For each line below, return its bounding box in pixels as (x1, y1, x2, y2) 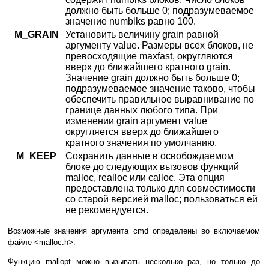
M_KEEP (16, 151, 56, 162)
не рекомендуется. (65, 205, 148, 216)
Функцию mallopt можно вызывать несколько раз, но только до (8, 257, 260, 267)
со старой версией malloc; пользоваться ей (65, 194, 258, 205)
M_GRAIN (14, 29, 59, 40)
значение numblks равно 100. (65, 16, 196, 27)
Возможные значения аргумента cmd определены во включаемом (8, 226, 260, 236)
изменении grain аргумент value (65, 116, 207, 127)
